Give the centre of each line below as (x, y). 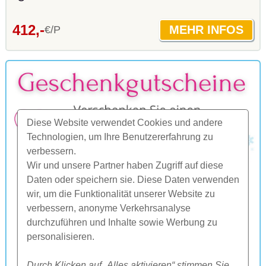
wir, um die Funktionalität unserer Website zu (121, 194)
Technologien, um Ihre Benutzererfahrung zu (120, 137)
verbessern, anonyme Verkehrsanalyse (108, 208)
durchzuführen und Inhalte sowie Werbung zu (122, 222)
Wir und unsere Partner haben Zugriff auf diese (125, 165)
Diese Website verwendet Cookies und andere (124, 123)
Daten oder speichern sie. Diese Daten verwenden (133, 180)
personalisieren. (60, 237)
